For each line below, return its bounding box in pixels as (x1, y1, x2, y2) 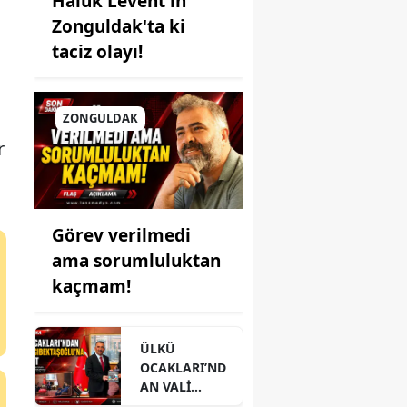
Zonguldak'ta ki (52, 14, 185, 38)
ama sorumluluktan (52, 249, 221, 273)
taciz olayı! (52, 39, 143, 64)
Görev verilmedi (52, 223, 191, 248)
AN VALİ (140, 378, 192, 396)
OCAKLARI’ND (140, 359, 227, 377)
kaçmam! (52, 274, 131, 299)
